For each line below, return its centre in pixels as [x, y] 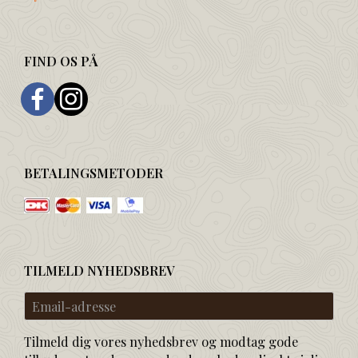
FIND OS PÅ [61, 61]
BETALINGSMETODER [93, 173]
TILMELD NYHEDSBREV [99, 270]
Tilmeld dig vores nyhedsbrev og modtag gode [161, 341]
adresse [46, 318]
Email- [43, 300]
